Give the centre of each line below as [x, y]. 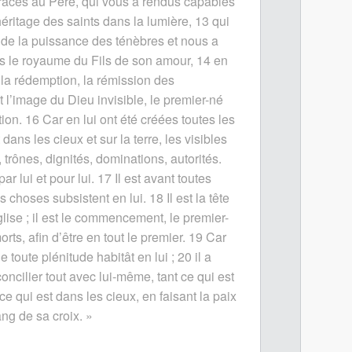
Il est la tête [198, 197]
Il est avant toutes [163, 178]
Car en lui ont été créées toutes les [138, 119]
